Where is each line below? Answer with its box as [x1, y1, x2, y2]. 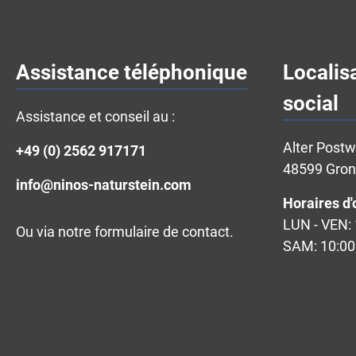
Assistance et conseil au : [16, 108, 175, 125]
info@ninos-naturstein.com [16, 176, 192, 193]
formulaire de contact [95, 223, 230, 240]
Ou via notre [16, 223, 95, 240]
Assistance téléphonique [16, 60, 247, 84]
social [283, 91, 339, 115]
